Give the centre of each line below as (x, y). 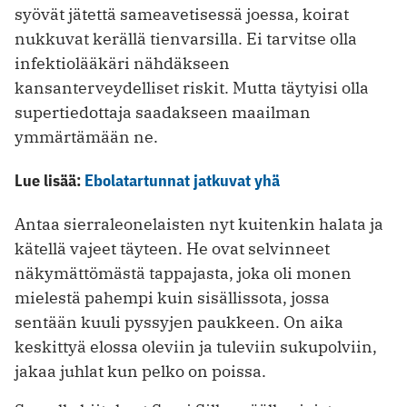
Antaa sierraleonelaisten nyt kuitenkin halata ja (199, 223)
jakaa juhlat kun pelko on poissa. (140, 371)
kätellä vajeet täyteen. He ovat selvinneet (172, 248)
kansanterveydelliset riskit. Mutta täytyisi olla (192, 87)
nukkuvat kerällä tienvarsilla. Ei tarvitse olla (186, 38)
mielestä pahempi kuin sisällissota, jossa (172, 297)
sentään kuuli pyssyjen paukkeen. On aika (179, 322)
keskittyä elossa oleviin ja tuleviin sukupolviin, (196, 346)
